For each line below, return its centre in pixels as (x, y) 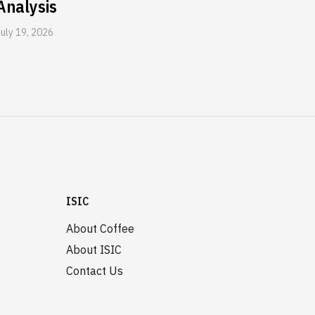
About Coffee (100, 229)
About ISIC (94, 250)
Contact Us (95, 271)
